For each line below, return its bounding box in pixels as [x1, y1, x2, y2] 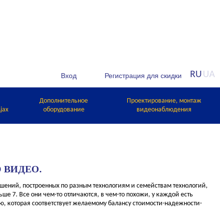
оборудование [43, 106, 84, 113]
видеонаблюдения [137, 106, 192, 113]
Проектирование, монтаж [127, 97, 201, 105]
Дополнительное [39, 97, 88, 105]
